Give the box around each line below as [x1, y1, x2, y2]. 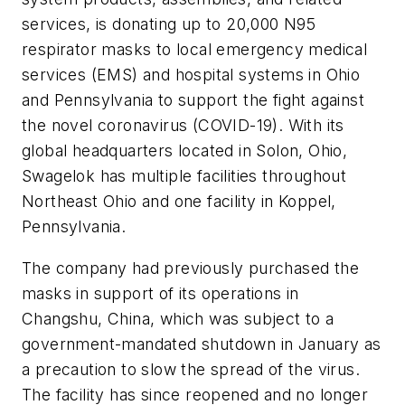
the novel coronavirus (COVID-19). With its [22, 116, 344, 136]
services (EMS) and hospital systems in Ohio [22, 65, 361, 85]
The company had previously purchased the [22, 258, 359, 278]
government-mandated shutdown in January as [22, 334, 381, 353]
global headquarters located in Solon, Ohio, [22, 141, 348, 161]
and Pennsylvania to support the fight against [22, 90, 364, 110]
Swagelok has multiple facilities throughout [22, 166, 347, 186]
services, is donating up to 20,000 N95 [22, 14, 316, 34]
